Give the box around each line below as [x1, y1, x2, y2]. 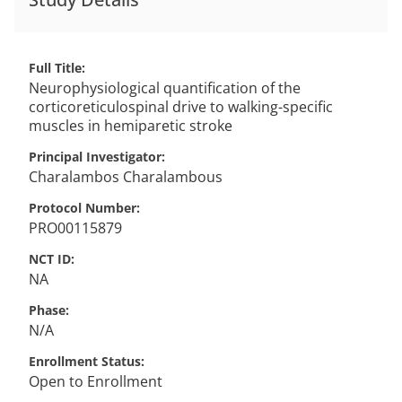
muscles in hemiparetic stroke [29, 116, 232, 135]
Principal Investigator [29, 148, 162, 165]
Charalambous [123, 167, 223, 187]
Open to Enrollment [29, 371, 162, 391]
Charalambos [29, 167, 119, 187]
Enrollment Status [29, 353, 141, 370]
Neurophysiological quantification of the [29, 78, 301, 98]
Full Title [29, 59, 82, 76]
